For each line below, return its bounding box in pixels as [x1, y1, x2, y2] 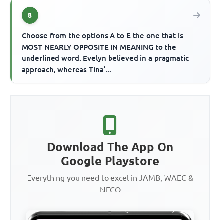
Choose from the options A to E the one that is [22, 31, 184, 40]
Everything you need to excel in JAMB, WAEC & [27, 173, 193, 183]
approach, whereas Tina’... [22, 65, 112, 74]
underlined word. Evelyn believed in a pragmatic [22, 54, 189, 63]
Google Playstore [61, 154, 159, 168]
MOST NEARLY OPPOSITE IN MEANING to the [22, 43, 177, 52]
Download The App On [47, 140, 173, 154]
